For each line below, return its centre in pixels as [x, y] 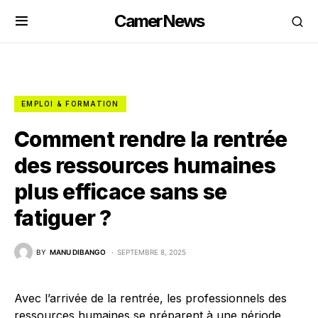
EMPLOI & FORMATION [70, 104]
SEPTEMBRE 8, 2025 [152, 252]
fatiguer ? [63, 218]
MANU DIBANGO [78, 252]
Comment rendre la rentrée [151, 139]
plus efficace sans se [121, 192]
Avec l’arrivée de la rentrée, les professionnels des [150, 298]
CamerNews [159, 21]
